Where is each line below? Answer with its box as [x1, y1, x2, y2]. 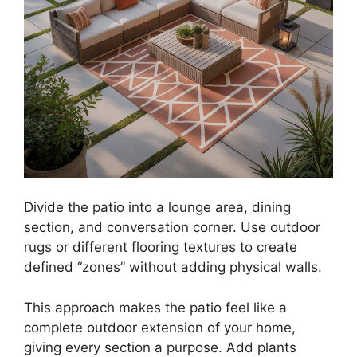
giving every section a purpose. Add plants [24, 339, 296, 355]
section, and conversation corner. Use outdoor [24, 219, 320, 236]
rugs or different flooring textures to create [24, 239, 297, 256]
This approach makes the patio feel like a [24, 299, 287, 316]
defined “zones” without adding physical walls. [24, 259, 322, 276]
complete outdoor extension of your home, [24, 319, 296, 335]
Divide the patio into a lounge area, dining [24, 199, 291, 216]
